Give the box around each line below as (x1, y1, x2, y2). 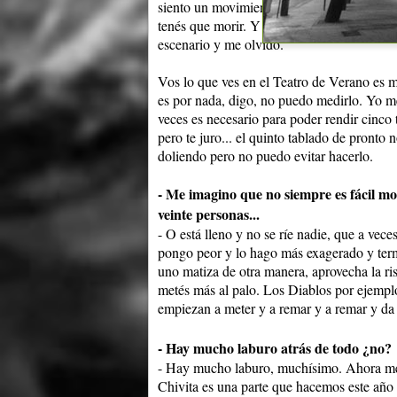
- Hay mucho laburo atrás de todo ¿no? (158, 338, 392, 359)
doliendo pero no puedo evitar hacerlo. (158, 146, 373, 166)
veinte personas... (158, 204, 260, 225)
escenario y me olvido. (158, 35, 284, 54)
